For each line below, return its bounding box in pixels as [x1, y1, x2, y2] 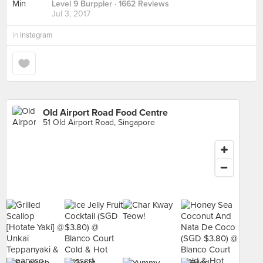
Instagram [20, 31, 53, 40]
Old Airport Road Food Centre [43, 107, 168, 119]
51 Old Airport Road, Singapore [43, 117, 155, 127]
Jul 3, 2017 [52, 9, 90, 19]
